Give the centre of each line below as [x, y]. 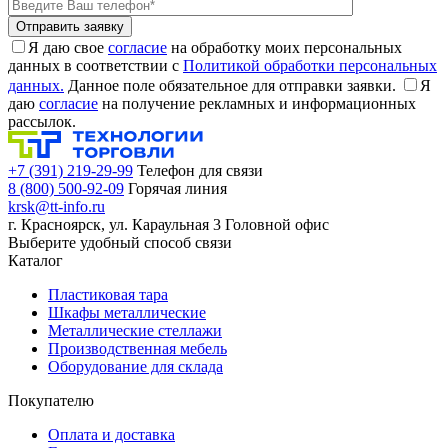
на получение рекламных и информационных [257, 104]
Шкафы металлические [127, 313]
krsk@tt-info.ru [56, 207]
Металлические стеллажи [135, 331]
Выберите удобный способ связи [120, 243]
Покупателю [51, 401]
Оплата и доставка [111, 435]
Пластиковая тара [108, 295]
